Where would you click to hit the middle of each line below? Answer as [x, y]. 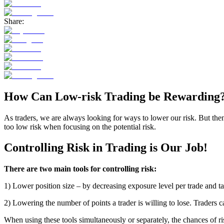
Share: [14, 21]
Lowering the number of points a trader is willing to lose [101, 203]
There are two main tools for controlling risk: [80, 169]
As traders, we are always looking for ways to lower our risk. [100, 117]
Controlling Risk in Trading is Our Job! [106, 148]
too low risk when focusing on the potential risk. [80, 126]
